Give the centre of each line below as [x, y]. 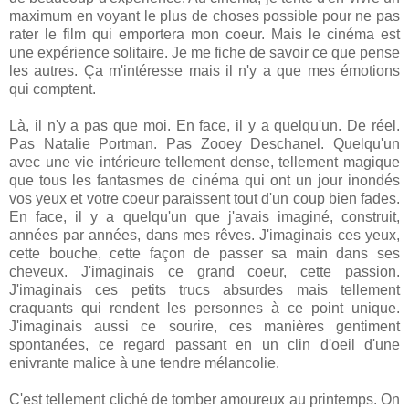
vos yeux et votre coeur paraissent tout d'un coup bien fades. [204, 198]
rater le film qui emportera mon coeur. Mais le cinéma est [204, 34]
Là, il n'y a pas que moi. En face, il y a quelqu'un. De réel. [204, 125]
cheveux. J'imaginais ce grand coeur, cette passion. [204, 271]
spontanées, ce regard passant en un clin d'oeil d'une [204, 344]
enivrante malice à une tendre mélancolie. [144, 362]
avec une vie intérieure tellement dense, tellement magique [204, 162]
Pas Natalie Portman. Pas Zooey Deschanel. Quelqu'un [204, 143]
